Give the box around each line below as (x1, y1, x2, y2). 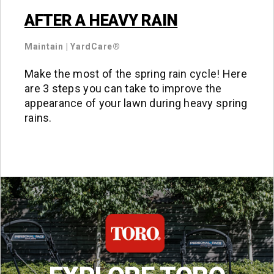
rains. (24, 111, 52, 125)
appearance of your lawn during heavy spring (24, 97, 248, 110)
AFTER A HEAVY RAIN (24, 11, 178, 30)
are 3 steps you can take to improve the (24, 82, 222, 95)
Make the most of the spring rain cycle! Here (24, 67, 247, 81)
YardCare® (70, 42, 120, 52)
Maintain (24, 42, 64, 52)
